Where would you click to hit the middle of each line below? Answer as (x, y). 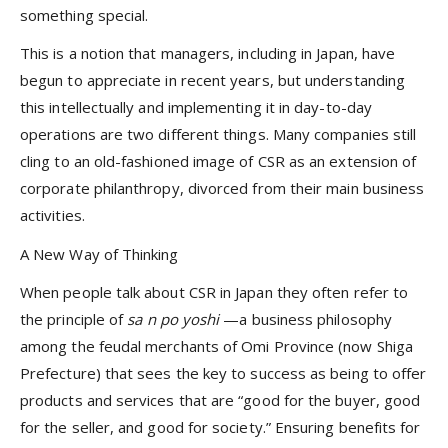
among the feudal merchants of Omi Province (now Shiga (216, 345)
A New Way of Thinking (99, 253)
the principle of (74, 318)
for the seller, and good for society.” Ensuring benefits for (220, 426)
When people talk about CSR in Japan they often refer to (214, 291)
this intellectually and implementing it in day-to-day (196, 107)
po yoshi (191, 318)
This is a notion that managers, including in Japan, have (208, 53)
